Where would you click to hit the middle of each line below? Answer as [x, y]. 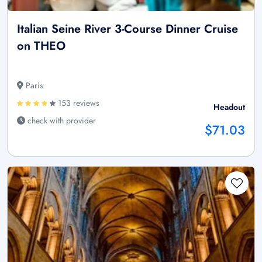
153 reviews [77, 103]
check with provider [61, 121]
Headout [229, 107]
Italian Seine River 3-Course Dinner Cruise [127, 29]
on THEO [41, 46]
